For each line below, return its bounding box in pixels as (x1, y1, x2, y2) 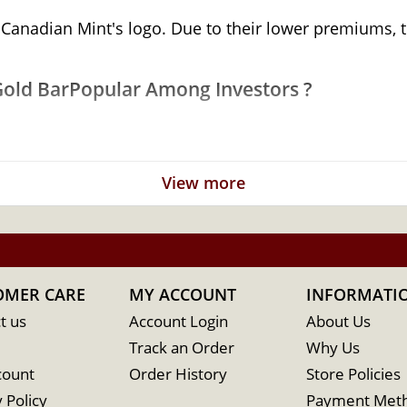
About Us (305, 311, 371, 332)
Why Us (305, 337, 360, 358)
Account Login (128, 311, 228, 332)
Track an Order (128, 337, 234, 358)
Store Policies (305, 363, 401, 384)
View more (162, 172, 245, 194)
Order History (128, 363, 227, 384)
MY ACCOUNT (128, 283, 236, 305)
